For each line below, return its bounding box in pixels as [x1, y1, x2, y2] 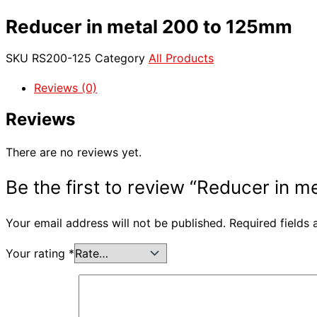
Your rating [6, 246, 69, 261]
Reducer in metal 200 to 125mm [6, 15, 292, 38]
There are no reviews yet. [6, 145, 142, 160]
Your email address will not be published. [6, 216, 226, 231]
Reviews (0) [34, 80, 97, 95]
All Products [149, 50, 214, 65]
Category [95, 50, 145, 65]
